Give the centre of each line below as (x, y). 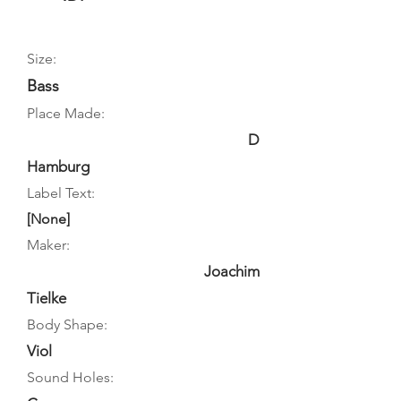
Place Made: (66, 113)
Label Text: (61, 193)
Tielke (47, 298)
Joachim (232, 271)
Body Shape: (67, 324)
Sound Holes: (70, 377)
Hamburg (58, 166)
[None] (48, 219)
